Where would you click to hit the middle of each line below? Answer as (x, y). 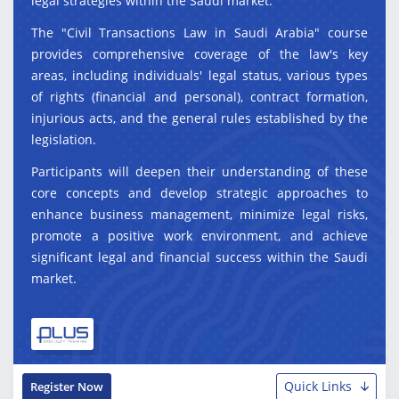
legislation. (64, 139)
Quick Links (318, 386)
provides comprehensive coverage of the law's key (199, 54)
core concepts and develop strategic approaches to (199, 193)
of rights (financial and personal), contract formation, (199, 97)
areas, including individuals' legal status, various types (199, 75)
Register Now (67, 387)
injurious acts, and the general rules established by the (199, 118)
